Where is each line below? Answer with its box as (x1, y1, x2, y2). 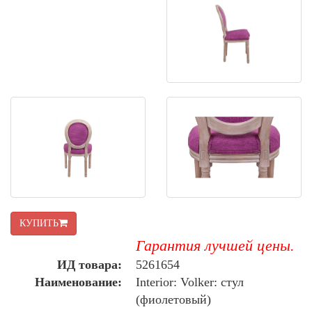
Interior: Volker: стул (136, 274, 244, 289)
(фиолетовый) (136, 292, 211, 306)
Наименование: (35, 274, 122, 289)
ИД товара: (57, 257, 122, 272)
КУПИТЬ (19, 217, 58, 228)
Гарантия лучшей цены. (136, 237, 295, 254)
